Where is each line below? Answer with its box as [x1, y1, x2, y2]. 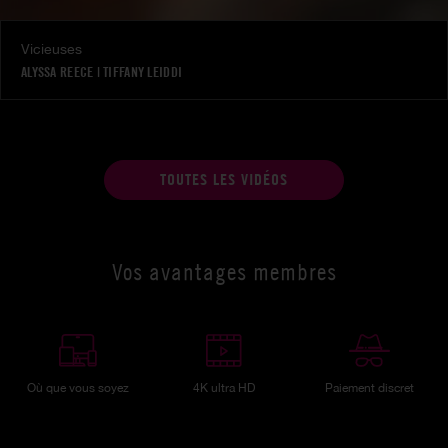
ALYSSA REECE [21, 63, 94, 80]
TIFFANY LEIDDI [103, 63, 183, 80]
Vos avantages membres [111, 258, 337, 287]
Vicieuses [21, 40, 82, 57]
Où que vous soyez [27, 381, 130, 396]
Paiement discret [325, 381, 415, 396]
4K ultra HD [192, 381, 255, 396]
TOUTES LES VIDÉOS [160, 170, 288, 190]
